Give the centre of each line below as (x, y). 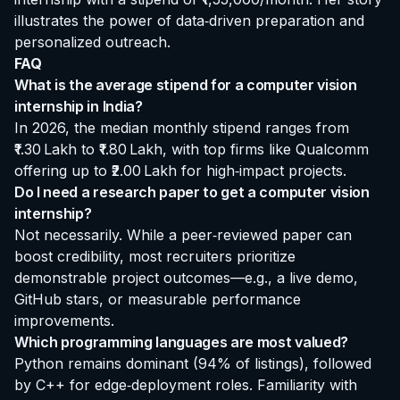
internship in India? (79, 106)
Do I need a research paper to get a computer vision (192, 192)
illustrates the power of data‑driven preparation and (189, 20)
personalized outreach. (92, 42)
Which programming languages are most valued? (181, 342)
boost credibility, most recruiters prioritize (155, 256)
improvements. (64, 320)
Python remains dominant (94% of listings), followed (193, 363)
